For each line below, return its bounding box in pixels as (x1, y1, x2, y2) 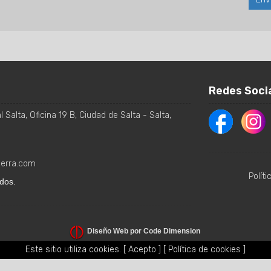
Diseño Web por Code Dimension (87, 227, 200, 236)
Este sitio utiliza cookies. (25, 244, 123, 255)
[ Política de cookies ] (163, 244, 246, 255)
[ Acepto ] (123, 244, 161, 255)
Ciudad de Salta (79, 110, 140, 121)
